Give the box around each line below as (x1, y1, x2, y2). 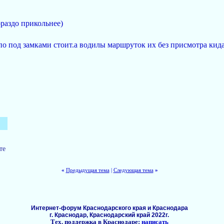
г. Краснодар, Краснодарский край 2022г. (49, 211, 169, 218)
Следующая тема (113, 166, 153, 173)
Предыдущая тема (65, 166, 109, 173)
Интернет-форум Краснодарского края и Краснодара (30, 204, 188, 211)
